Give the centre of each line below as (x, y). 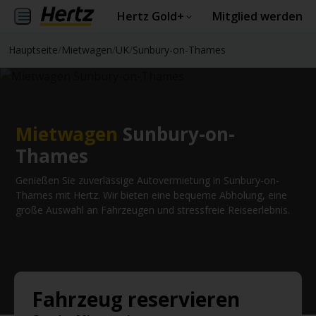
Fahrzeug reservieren (136, 299)
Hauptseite (33, 50)
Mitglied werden (257, 16)
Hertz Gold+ (150, 16)
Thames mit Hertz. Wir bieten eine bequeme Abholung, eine (151, 195)
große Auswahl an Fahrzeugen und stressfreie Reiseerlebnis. (153, 209)
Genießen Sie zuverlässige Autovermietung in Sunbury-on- (147, 180)
